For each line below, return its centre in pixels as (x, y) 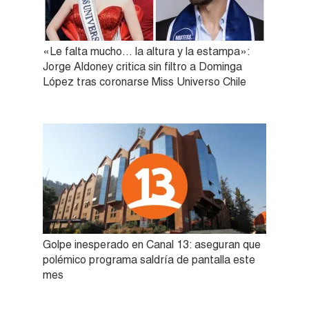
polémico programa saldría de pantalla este (149, 259)
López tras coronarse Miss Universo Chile (144, 81)
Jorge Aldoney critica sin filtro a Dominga (142, 66)
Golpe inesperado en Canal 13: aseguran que (152, 244)
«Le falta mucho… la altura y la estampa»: (146, 51)
